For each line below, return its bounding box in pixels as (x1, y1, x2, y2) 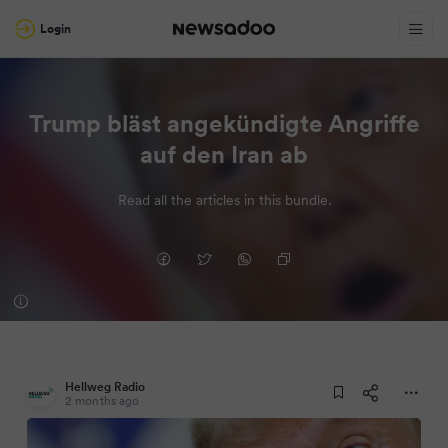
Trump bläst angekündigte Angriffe (28, 108, 420, 139)
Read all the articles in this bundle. (117, 191, 331, 209)
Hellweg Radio (65, 379, 145, 394)
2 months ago (65, 393, 140, 408)
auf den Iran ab (140, 139, 308, 170)
